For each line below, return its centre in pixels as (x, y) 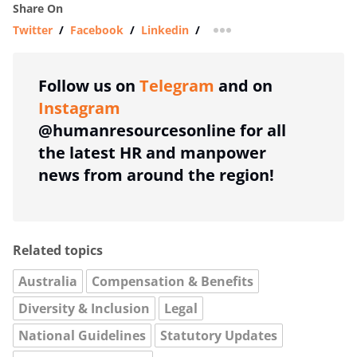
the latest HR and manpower (152, 152)
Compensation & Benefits (173, 281)
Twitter (33, 29)
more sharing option (278, 35)
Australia (48, 281)
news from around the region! (156, 175)
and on (243, 85)
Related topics (58, 250)
